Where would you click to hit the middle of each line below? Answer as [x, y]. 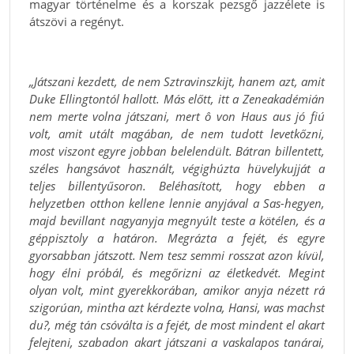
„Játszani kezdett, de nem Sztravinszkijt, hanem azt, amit [177, 81]
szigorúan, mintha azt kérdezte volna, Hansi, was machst [177, 307]
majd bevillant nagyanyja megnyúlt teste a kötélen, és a [177, 220]
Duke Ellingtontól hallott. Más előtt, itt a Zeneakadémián [177, 98]
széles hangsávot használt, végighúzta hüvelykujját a [177, 168]
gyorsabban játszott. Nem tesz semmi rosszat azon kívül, [177, 255]
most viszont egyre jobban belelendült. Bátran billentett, [177, 151]
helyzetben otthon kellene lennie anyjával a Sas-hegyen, [177, 203]
